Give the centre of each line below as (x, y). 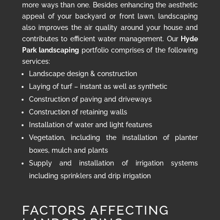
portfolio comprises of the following (138, 50)
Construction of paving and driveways (90, 99)
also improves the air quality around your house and (110, 27)
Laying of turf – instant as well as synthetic (98, 86)
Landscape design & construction (83, 73)
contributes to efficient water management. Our (101, 39)
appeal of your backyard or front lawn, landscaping (110, 16)
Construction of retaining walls (78, 112)
